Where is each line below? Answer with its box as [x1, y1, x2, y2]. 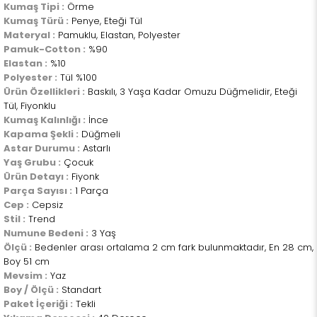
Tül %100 [57, 71, 97, 85]
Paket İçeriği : [4, 297, 73, 311]
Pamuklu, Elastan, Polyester [55, 28, 180, 42]
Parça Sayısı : [4, 184, 72, 198]
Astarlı [80, 142, 110, 156]
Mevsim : [4, 269, 47, 283]
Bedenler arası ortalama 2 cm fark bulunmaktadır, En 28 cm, [32, 241, 313, 255]
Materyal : [4, 28, 55, 42]
